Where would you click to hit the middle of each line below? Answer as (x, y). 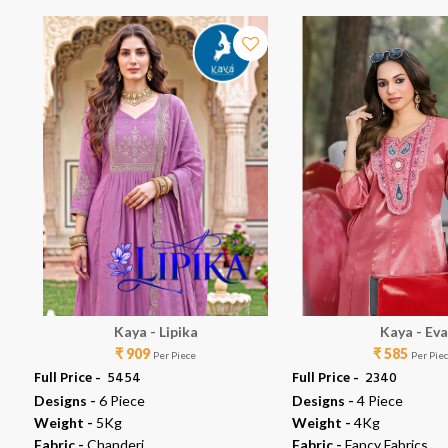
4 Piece (379, 401)
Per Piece (175, 355)
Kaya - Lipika (155, 332)
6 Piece (121, 401)
